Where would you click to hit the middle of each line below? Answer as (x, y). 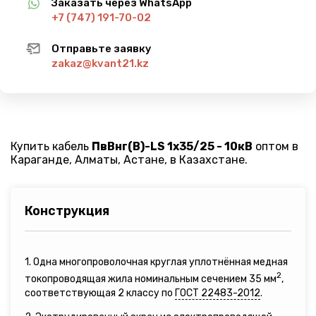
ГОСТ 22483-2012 (218, 293)
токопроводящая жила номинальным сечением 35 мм (151, 279)
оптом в (275, 146)
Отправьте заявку (102, 49)
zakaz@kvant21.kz (100, 63)
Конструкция (67, 211)
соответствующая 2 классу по (100, 293)
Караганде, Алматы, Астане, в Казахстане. (129, 160)
